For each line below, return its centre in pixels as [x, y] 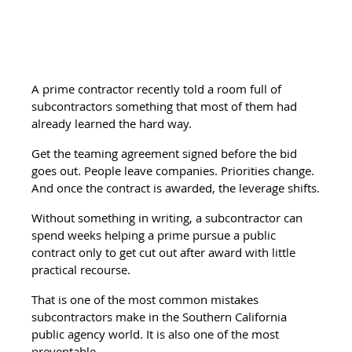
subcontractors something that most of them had [166, 106]
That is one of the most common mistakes [147, 299]
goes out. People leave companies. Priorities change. [175, 170]
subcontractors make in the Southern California [161, 316]
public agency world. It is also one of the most [157, 334]
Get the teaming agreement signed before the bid [166, 153]
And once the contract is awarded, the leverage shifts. [176, 187]
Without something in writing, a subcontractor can [169, 217]
